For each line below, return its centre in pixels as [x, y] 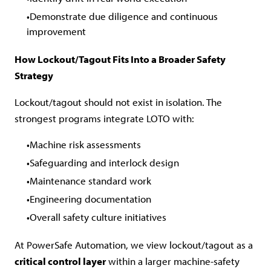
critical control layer [60, 261]
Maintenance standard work [90, 180]
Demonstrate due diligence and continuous [124, 16]
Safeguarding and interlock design [104, 162]
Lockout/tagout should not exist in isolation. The [118, 102]
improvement [56, 31]
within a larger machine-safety [173, 261]
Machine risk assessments [85, 144]
